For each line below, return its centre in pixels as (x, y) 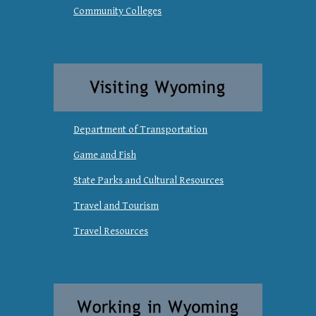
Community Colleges (118, 11)
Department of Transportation (141, 129)
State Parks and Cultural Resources (149, 180)
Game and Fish (105, 154)
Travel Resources (111, 231)
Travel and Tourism (116, 205)
